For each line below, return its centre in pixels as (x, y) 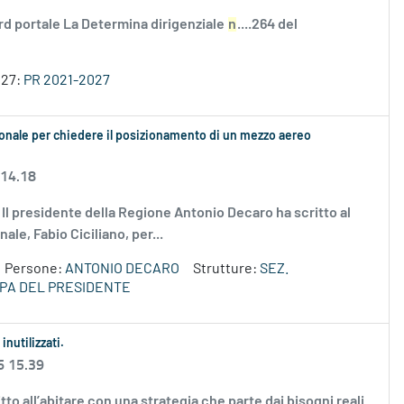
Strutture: (226, 269)
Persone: (35, 269)
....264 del (267, 25)
